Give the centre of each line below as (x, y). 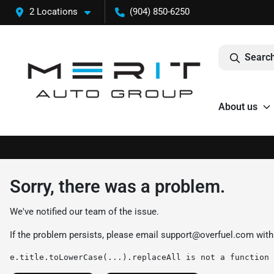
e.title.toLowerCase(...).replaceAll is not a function (139, 257)
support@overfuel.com (207, 235)
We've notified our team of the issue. (84, 212)
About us (238, 107)
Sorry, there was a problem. (117, 187)
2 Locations (54, 12)
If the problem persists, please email (85, 235)
